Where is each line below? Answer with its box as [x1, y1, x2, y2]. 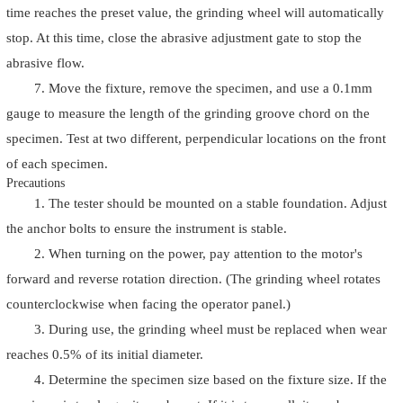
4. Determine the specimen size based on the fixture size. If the [33, 372, 387, 388]
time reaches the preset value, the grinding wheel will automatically [6, 4, 384, 21]
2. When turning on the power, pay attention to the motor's [33, 246, 363, 262]
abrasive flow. [6, 55, 85, 71]
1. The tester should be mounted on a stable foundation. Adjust [33, 195, 387, 211]
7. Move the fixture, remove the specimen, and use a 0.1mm [33, 80, 372, 96]
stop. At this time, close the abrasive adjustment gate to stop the [6, 30, 362, 46]
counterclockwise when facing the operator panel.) [6, 296, 291, 312]
